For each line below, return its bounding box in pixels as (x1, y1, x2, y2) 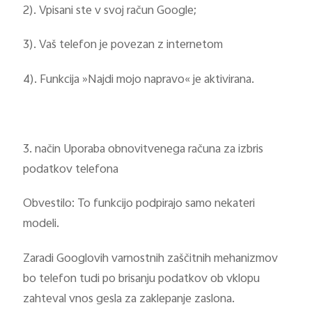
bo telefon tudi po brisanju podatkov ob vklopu (23, 270, 260, 290)
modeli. (23, 214, 60, 235)
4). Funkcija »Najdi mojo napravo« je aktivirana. (23, 70, 255, 91)
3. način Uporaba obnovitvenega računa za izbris (23, 139, 264, 159)
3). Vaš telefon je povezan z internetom (23, 36, 224, 56)
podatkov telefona (23, 159, 119, 180)
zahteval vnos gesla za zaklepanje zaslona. (23, 290, 235, 310)
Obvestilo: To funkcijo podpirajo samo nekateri (23, 194, 256, 214)
